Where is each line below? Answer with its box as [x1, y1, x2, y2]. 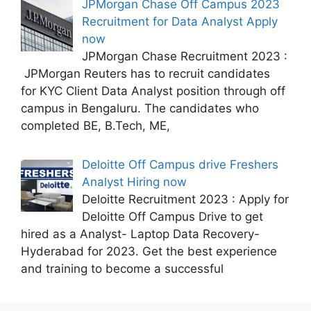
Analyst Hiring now [81, 174, 187, 189]
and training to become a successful [21, 261, 224, 276]
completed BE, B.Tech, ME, [21, 119, 170, 133]
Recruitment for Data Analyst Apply [81, 15, 278, 29]
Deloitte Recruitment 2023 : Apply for [81, 192, 289, 206]
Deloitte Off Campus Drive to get [81, 209, 263, 224]
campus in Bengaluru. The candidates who [21, 101, 259, 116]
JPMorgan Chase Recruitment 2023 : [81, 49, 287, 64]
